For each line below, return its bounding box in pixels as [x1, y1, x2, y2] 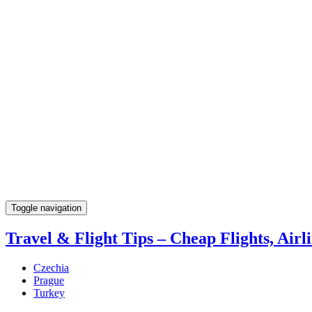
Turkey [33, 286, 65, 299]
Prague [33, 274, 64, 286]
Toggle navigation [11, 203, 81, 213]
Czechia [33, 261, 69, 274]
